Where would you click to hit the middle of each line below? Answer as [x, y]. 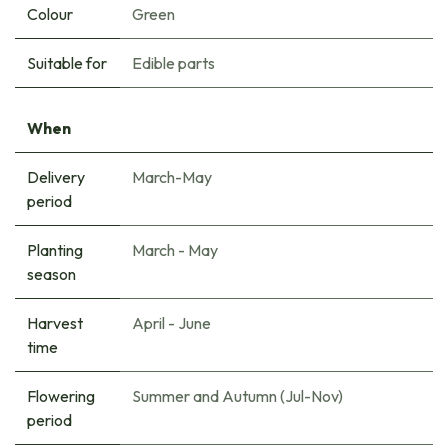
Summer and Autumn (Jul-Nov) [237, 396]
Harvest [55, 323]
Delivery [56, 177]
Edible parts [173, 63]
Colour [50, 14]
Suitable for [67, 63]
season [51, 274]
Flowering [61, 396]
